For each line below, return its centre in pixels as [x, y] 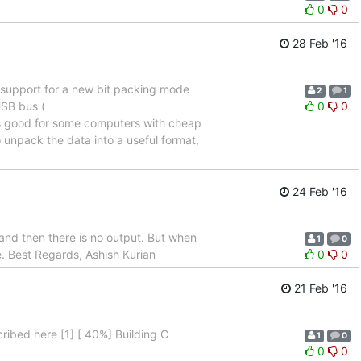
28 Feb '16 [318, 44]
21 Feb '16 [319, 288]
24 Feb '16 [318, 191]
